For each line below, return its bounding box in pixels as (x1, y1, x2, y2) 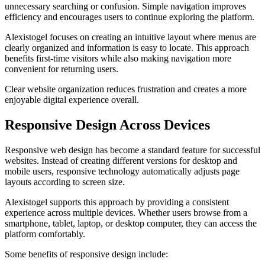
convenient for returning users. (5, 63, 118, 74)
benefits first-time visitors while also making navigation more (5, 53, 231, 63)
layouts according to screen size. (5, 176, 125, 187)
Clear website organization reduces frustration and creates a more (5, 83, 247, 94)
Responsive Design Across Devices (5, 117, 210, 132)
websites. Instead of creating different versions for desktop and (5, 155, 237, 166)
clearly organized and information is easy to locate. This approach (5, 42, 249, 53)
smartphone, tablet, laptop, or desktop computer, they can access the (5, 218, 257, 228)
